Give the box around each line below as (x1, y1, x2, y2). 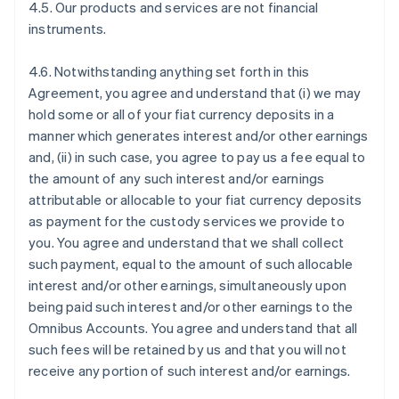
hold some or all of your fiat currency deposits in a (28, 105, 335, 123)
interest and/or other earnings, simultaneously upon (28, 276, 347, 294)
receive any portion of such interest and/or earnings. (28, 362, 351, 379)
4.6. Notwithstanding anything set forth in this (28, 62, 310, 80)
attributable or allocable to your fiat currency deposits (28, 191, 362, 208)
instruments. (28, 20, 107, 37)
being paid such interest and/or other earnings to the (28, 297, 354, 315)
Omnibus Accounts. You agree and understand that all (28, 319, 358, 337)
